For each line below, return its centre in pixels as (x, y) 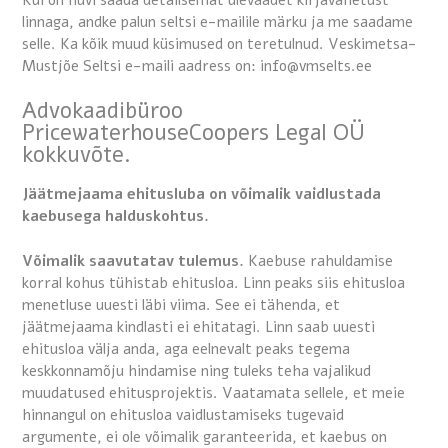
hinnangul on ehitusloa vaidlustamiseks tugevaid (183, 414)
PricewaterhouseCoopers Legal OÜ (193, 132)
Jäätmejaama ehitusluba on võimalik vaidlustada (201, 194)
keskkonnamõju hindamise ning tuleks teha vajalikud (196, 370)
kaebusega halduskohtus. (115, 216)
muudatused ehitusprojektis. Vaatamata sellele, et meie (213, 392)
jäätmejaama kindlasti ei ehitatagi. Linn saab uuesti (198, 326)
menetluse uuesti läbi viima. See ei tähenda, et (181, 304)
